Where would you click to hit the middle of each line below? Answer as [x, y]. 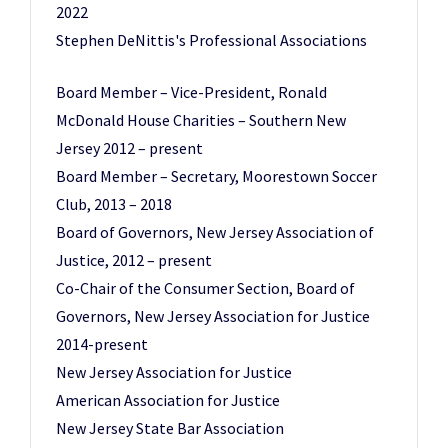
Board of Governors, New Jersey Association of [215, 232]
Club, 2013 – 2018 [114, 204]
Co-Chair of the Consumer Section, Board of [205, 288]
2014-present [102, 344]
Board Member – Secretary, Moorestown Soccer [216, 176]
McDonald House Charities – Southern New [201, 120]
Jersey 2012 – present [129, 148]
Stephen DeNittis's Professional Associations [211, 40]
